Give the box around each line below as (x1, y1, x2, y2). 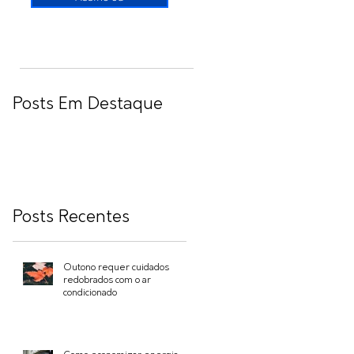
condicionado (63, 287, 117, 299)
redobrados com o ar (63, 274, 151, 286)
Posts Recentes (13, 206, 130, 228)
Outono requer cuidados (63, 262, 169, 273)
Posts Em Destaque (13, 93, 163, 115)
